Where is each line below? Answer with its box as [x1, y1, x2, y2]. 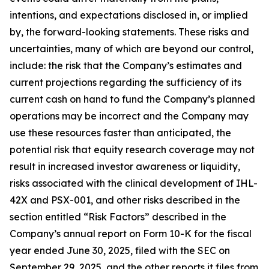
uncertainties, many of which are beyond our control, [10, 43, 253, 55]
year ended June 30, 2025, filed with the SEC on [10, 244, 230, 256]
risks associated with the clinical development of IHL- [10, 177, 258, 189]
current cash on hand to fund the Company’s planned [10, 93, 255, 105]
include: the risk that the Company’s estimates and [10, 59, 242, 71]
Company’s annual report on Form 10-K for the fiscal [10, 228, 252, 240]
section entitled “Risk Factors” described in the [10, 211, 226, 223]
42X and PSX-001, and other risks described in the [10, 194, 240, 206]
